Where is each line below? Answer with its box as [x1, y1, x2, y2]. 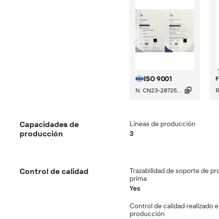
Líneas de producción [130, 120, 196, 128]
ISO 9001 [143, 75, 173, 83]
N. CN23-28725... [135, 87, 181, 94]
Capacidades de [20, 120, 79, 129]
